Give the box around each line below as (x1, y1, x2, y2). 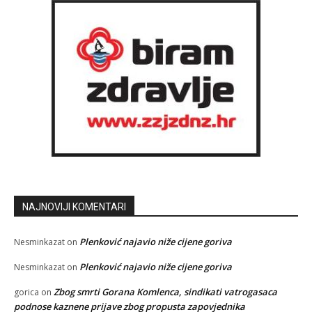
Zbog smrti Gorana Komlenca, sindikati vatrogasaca (54, 285, 277, 298)
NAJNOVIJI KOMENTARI (22, 201, 126, 212)
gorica (14, 286, 39, 298)
